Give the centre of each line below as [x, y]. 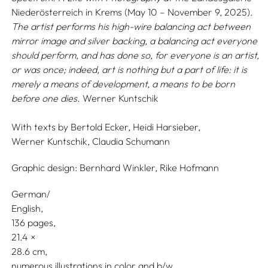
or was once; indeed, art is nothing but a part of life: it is [130, 69]
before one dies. [47, 98]
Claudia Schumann [131, 141]
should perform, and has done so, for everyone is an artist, [135, 55]
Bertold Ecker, [101, 127]
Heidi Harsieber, [167, 127]
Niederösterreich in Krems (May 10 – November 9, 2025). [133, 12]
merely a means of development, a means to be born [124, 84]
